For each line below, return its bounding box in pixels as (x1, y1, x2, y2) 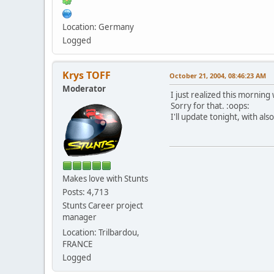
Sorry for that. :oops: (171, 100, 250, 111)
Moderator (62, 83, 106, 94)
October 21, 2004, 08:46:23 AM (169, 70, 266, 80)
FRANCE (62, 238, 92, 250)
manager (62, 211, 97, 223)
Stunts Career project (62, 199, 143, 211)
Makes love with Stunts (62, 172, 148, 184)
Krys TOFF (62, 68, 111, 82)
